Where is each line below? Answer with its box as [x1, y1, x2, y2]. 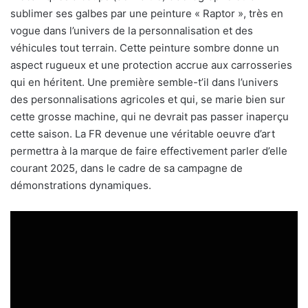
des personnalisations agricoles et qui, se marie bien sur [10, 93, 285, 107]
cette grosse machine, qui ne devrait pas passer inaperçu [10, 110, 289, 124]
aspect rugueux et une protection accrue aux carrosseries [10, 58, 292, 72]
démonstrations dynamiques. [10, 179, 154, 192]
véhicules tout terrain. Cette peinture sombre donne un [10, 41, 279, 55]
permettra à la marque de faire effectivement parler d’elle [10, 144, 287, 158]
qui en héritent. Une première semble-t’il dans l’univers [10, 76, 278, 89]
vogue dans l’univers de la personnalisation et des [10, 24, 253, 38]
